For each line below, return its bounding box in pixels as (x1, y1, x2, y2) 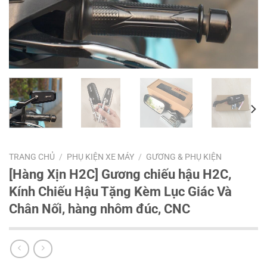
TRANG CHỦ (9, 151, 55, 162)
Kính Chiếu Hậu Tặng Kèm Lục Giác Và (9, 183, 232, 199)
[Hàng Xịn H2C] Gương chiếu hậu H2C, (9, 166, 231, 182)
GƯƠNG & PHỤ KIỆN (146, 151, 222, 162)
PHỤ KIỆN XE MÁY (67, 151, 135, 162)
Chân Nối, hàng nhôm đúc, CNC (9, 200, 190, 216)
